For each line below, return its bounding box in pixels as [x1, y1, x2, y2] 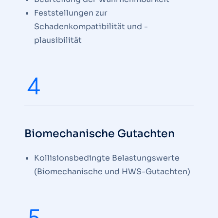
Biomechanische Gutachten [24, 127, 175, 140]
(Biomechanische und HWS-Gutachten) [34, 166, 190, 177]
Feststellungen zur [34, 8, 108, 18]
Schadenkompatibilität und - [34, 21, 148, 32]
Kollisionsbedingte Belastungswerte [34, 153, 180, 163]
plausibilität [34, 35, 82, 45]
